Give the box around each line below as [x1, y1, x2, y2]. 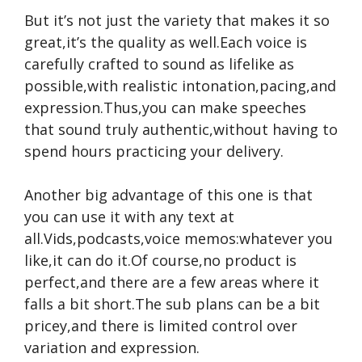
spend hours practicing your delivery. [24, 141, 284, 161]
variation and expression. [24, 338, 200, 357]
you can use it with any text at [24, 207, 234, 226]
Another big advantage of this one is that [24, 185, 313, 204]
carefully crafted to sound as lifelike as [24, 54, 294, 74]
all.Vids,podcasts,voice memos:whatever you [24, 229, 333, 248]
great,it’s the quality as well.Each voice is [24, 32, 307, 52]
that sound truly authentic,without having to [24, 120, 338, 139]
